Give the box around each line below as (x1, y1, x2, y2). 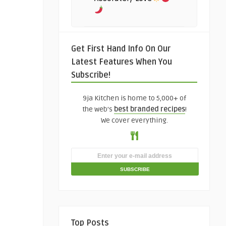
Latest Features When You (71, 57, 172, 67)
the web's (82, 105, 114, 114)
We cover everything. (100, 116, 168, 125)
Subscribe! (71, 70, 110, 80)
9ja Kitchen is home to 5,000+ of (82, 94, 186, 102)
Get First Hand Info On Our (71, 44, 171, 54)
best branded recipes (114, 105, 185, 114)
